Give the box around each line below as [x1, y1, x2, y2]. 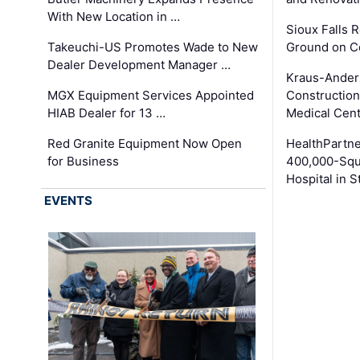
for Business [47, 153, 120, 169]
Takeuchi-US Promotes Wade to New [47, 39, 259, 55]
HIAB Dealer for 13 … [47, 104, 166, 121]
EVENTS [44, 193, 93, 209]
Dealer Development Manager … [47, 56, 231, 72]
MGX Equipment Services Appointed [47, 87, 255, 103]
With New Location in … [47, 8, 181, 24]
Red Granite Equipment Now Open [47, 135, 243, 151]
